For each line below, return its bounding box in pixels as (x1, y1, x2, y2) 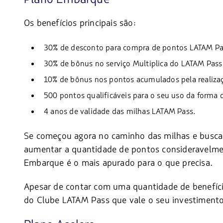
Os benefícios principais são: (24, 17, 136, 29)
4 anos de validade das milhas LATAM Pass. (44, 106, 196, 117)
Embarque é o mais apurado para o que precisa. (24, 157, 213, 169)
